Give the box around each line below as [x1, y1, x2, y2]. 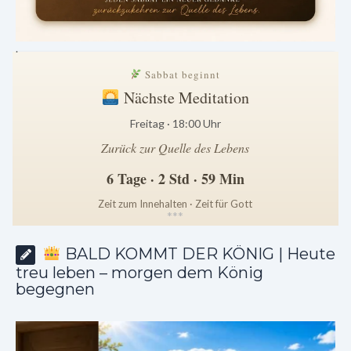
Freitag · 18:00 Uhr [129, 116, 221, 130]
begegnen [16, 279, 95, 299]
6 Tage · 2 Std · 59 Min [106, 168, 244, 189]
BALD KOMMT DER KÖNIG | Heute [60, 244, 335, 263]
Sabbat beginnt [142, 67, 221, 81]
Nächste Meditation [119, 86, 249, 108]
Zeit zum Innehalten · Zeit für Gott [98, 197, 253, 210]
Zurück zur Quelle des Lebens [101, 139, 250, 156]
